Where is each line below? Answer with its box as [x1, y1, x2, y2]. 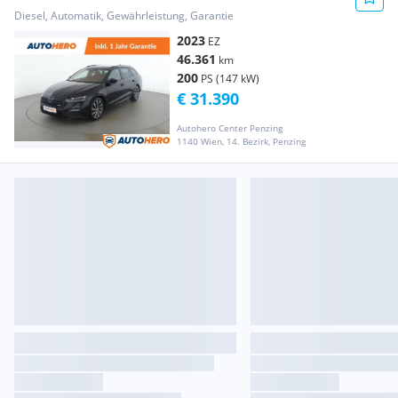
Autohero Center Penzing [177, 121, 283, 134]
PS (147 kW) [201, 71, 259, 87]
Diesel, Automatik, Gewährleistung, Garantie [14, 8, 234, 24]
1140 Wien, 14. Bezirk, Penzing [177, 134, 306, 147]
